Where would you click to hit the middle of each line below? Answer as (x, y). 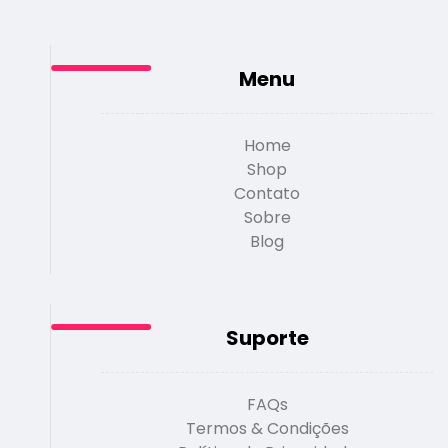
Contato (267, 194)
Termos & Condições (267, 429)
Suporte (267, 338)
